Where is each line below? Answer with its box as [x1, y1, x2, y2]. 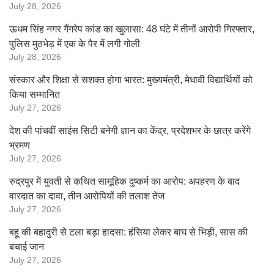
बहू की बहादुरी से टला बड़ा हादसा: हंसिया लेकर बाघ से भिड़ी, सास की [9, 227, 248, 237]
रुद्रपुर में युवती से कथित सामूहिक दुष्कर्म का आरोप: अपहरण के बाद [9, 176, 240, 187]
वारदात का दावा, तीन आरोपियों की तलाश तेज [9, 191, 165, 201]
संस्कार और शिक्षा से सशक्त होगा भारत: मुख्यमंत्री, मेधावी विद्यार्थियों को [9, 75, 253, 85]
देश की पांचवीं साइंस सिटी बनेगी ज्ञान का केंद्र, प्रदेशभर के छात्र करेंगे [9, 125, 251, 136]
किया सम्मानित [9, 89, 60, 100]
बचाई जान [9, 242, 44, 252]
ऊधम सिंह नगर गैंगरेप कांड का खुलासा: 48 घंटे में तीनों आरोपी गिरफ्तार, [9, 24, 254, 34]
